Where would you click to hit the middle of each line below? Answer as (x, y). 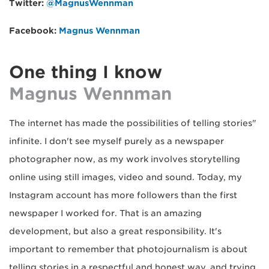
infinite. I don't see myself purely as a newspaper (116, 141)
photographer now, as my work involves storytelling (125, 159)
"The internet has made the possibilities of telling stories (131, 123)
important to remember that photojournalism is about (128, 249)
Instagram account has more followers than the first (123, 195)
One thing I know (86, 72)
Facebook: (33, 30)
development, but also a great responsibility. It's (115, 231)
